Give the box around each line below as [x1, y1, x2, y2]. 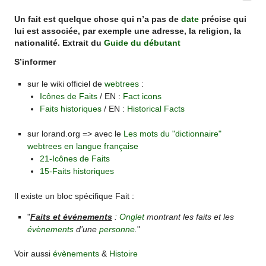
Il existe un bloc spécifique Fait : [14, 192, 135, 201]
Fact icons [123, 91, 162, 101]
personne [99, 224, 135, 234]
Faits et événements [30, 211, 112, 221]
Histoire [109, 249, 138, 259]
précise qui [199, 15, 247, 24]
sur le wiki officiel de [27, 78, 104, 88]
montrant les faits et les [144, 211, 234, 221]
